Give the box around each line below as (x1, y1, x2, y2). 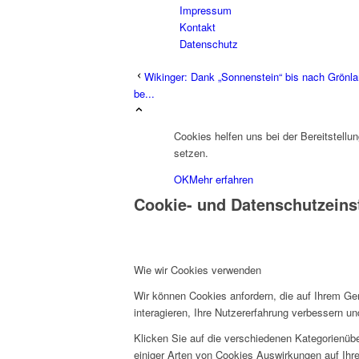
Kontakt (179, 19, 216, 35)
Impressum (179, 2, 232, 18)
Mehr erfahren (189, 171, 253, 187)
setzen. (174, 145, 208, 161)
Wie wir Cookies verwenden (134, 261, 261, 277)
